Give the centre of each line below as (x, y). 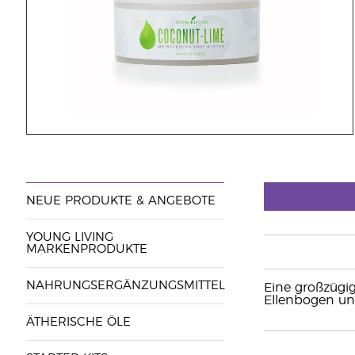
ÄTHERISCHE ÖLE (78, 322)
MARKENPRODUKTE (86, 249)
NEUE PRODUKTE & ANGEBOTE (120, 201)
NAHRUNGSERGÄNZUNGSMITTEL (125, 286)
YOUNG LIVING (69, 237)
